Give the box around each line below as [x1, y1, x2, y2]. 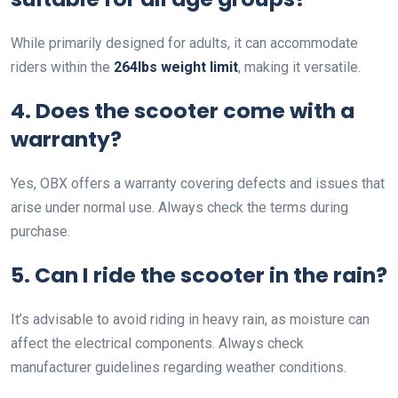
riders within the [11, 59, 114, 76]
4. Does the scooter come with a [11, 96, 354, 126]
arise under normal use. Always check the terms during [11, 199, 348, 217]
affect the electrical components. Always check [11, 335, 304, 353]
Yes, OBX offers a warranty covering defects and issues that [11, 175, 385, 193]
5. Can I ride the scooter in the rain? [11, 260, 387, 291]
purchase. [11, 223, 70, 241]
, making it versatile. [238, 59, 361, 76]
